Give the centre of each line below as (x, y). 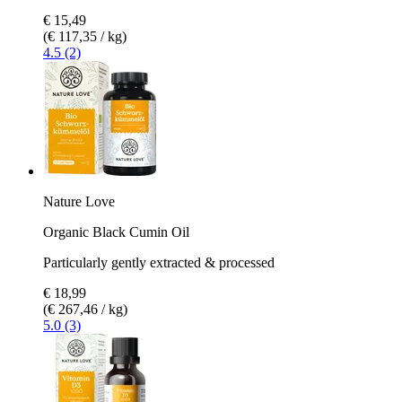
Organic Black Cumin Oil (116, 232)
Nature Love (79, 201)
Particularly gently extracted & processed (159, 262)
